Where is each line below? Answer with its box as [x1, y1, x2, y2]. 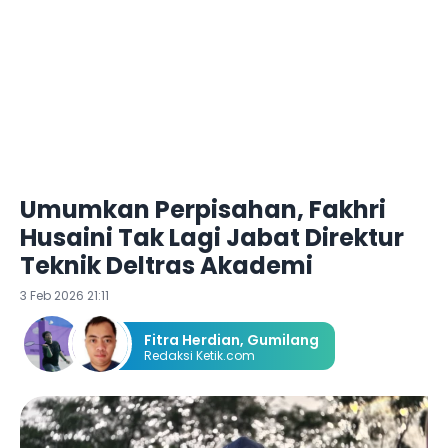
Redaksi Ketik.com [144, 347, 255, 364]
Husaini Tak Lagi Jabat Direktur [20, 221, 404, 254]
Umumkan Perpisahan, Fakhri [20, 193, 386, 226]
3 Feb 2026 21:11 [20, 287, 109, 304]
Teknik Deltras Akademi [20, 249, 313, 282]
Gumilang [247, 330, 319, 350]
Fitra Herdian [144, 330, 240, 350]
